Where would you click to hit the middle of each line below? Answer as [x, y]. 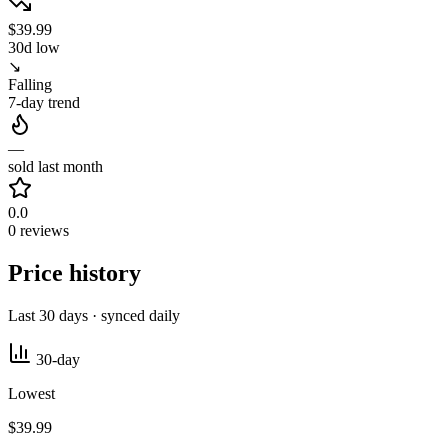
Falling [30, 85]
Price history [74, 273]
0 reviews [38, 231]
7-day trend [44, 103]
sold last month [55, 167]
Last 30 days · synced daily [94, 316]
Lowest [31, 394]
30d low [34, 48]
